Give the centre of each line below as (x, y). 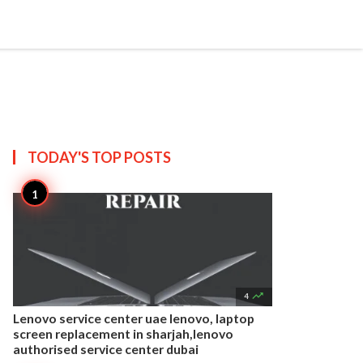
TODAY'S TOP (76, 157)
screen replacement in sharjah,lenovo (123, 333)
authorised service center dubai (106, 349)
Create (232, 11)
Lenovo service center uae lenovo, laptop (134, 318)
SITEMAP (75, 11)
